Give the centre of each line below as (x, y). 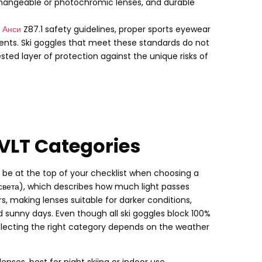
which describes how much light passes (108, 187)
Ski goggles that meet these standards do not (115, 43)
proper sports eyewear (165, 30)
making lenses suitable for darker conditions (100, 200)
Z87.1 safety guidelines (69, 30)
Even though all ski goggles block (122, 214)
